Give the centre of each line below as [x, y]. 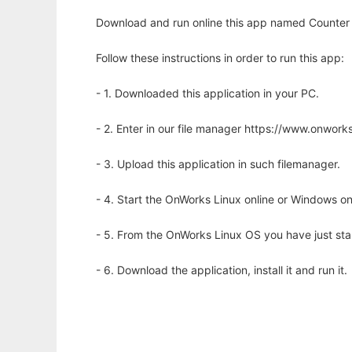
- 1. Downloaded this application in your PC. [207, 93]
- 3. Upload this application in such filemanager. [218, 164]
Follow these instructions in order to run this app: [220, 58]
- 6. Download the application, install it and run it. [222, 270]
